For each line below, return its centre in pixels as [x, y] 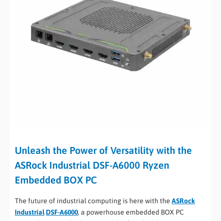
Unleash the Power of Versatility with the [103, 150]
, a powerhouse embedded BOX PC [131, 212]
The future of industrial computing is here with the [93, 201]
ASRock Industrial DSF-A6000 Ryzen [92, 165]
